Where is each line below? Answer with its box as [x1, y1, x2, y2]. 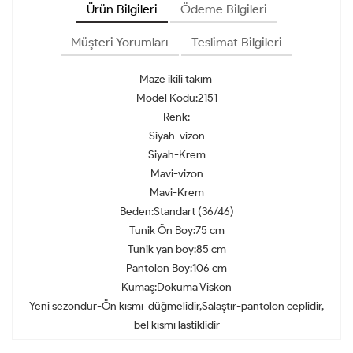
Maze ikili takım [139, 72, 214, 87]
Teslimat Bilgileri [191, 35, 282, 50]
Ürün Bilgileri [86, 2, 158, 17]
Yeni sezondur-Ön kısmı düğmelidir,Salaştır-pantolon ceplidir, [29, 299, 324, 314]
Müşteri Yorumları [71, 35, 169, 50]
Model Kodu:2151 [136, 91, 217, 106]
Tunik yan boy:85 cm [127, 243, 226, 257]
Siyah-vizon [148, 129, 205, 143]
